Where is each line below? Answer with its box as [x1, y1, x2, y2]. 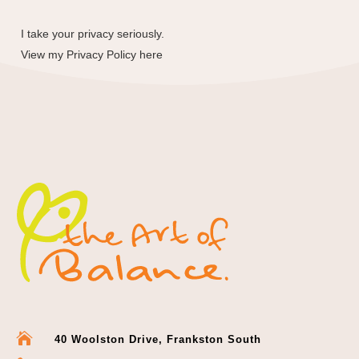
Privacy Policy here [67, 47, 163, 61]
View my [21, 47, 67, 61]
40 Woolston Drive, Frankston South [54, 333, 261, 345]
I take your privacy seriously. [21, 26, 165, 40]
